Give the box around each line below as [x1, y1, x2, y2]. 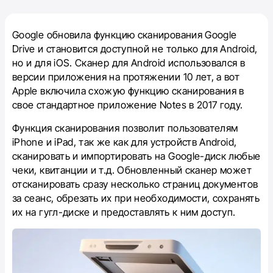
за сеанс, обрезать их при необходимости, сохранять [12, 192, 260, 204]
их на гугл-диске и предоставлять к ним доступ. [12, 206, 236, 218]
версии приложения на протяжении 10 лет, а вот [12, 71, 240, 83]
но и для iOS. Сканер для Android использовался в [12, 57, 246, 69]
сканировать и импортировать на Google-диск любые [12, 150, 261, 162]
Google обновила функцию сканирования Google [12, 29, 237, 41]
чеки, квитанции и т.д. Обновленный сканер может [12, 164, 252, 176]
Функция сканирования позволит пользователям [12, 122, 238, 134]
